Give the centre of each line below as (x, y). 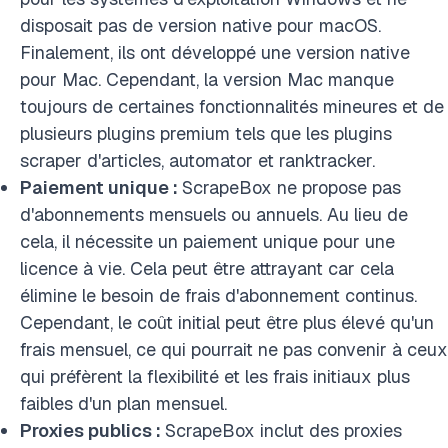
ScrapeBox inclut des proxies (283, 430)
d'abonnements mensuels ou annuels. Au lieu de (214, 214)
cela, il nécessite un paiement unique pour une (207, 241)
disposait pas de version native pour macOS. (200, 25)
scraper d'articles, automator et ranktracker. (197, 160)
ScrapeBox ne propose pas (291, 187)
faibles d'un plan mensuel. (123, 403)
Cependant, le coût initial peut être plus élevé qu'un (227, 322)
